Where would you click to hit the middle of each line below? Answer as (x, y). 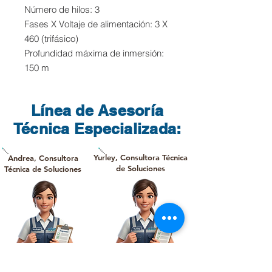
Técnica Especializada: (97, 129)
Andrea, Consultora (43, 158)
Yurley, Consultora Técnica (141, 158)
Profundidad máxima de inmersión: (94, 53)
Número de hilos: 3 (62, 10)
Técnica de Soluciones (43, 169)
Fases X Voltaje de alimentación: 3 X (96, 24)
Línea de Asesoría (97, 111)
